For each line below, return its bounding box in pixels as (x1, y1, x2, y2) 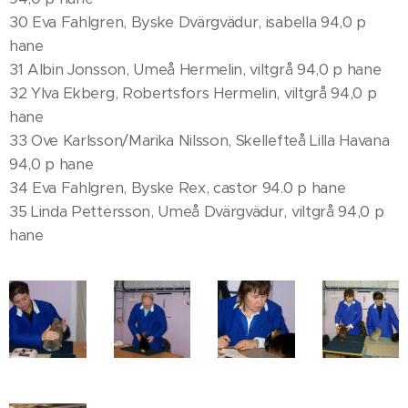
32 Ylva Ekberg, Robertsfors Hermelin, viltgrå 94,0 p (9, 84, 377, 103)
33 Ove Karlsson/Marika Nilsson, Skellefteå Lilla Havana (9, 131, 390, 150)
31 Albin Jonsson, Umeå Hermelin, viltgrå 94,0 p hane (9, 60, 382, 79)
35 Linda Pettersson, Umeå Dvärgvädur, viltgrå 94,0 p (9, 202, 384, 221)
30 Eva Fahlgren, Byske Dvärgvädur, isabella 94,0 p (9, 13, 366, 32)
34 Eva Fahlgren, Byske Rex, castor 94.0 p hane (9, 178, 346, 198)
